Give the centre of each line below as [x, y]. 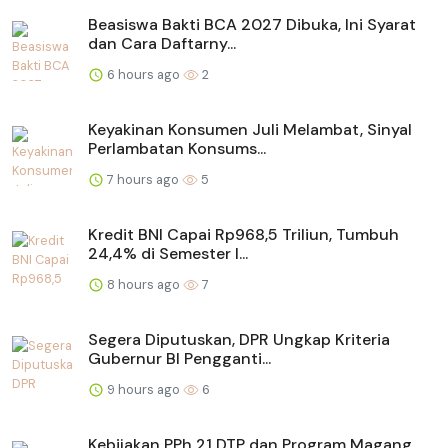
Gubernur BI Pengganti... [179, 358]
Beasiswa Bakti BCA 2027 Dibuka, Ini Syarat [252, 24]
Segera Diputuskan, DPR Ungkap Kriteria [239, 339]
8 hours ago [143, 284]
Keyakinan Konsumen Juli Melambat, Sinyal [250, 129]
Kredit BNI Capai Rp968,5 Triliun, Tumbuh [243, 234]
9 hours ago [143, 389]
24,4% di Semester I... [168, 253]
